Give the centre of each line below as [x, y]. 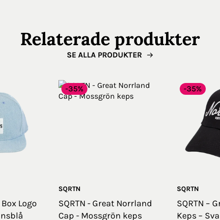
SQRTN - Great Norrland [105, 203]
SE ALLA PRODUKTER [104, 55]
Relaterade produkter [110, 39]
